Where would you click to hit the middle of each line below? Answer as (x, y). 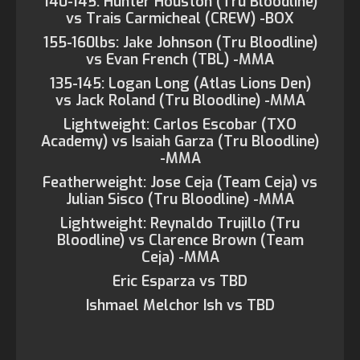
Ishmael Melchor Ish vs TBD (180, 305)
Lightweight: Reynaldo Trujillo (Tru (180, 223)
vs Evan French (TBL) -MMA (180, 59)
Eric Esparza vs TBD (180, 281)
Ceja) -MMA (180, 257)
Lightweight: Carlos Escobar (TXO (180, 125)
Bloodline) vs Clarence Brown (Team (180, 240)
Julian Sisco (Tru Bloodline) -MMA (180, 199)
